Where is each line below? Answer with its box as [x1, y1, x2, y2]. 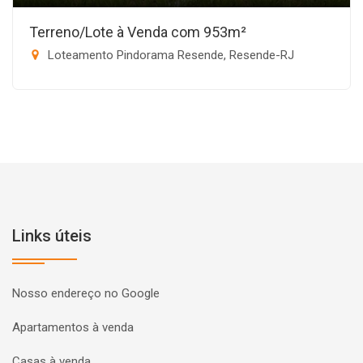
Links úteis [12, 226, 92, 246]
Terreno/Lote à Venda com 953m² [29, 23, 246, 41]
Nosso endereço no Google [12, 286, 160, 301]
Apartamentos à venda [12, 320, 134, 335]
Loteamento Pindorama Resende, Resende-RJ [45, 48, 294, 62]
